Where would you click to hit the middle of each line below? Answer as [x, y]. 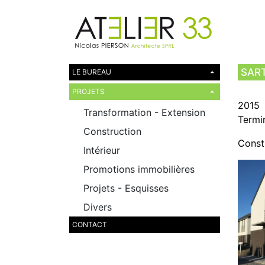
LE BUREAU [92, 72]
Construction [112, 131]
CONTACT [90, 224]
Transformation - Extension [144, 112]
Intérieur [102, 150]
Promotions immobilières [139, 169]
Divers [98, 207]
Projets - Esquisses [126, 188]
